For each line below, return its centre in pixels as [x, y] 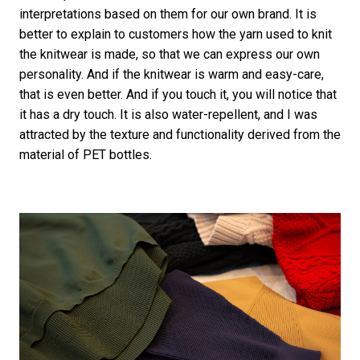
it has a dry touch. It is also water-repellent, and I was [168, 114]
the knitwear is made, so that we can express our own [169, 54]
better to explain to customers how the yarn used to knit [175, 34]
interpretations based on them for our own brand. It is [168, 14]
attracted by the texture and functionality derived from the [180, 134]
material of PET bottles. [85, 154]
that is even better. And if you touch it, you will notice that [178, 94]
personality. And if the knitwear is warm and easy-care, [171, 74]
